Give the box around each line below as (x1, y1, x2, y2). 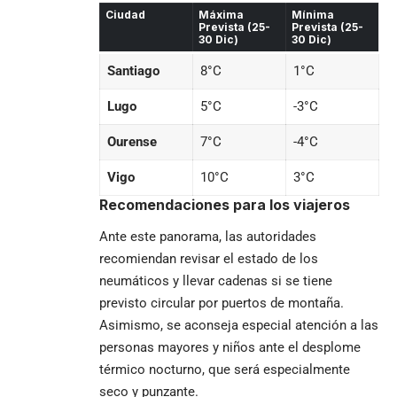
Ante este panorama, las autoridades (99, 229, 316, 245)
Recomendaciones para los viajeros (99, 195, 350, 214)
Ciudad (105, 7, 145, 21)
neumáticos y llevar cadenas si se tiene (99, 273, 332, 290)
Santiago (106, 62, 160, 79)
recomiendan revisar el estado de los (99, 251, 318, 268)
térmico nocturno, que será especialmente (99, 362, 350, 378)
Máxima (198, 7, 244, 21)
